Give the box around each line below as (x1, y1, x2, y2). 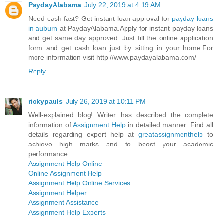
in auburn (28, 24, 58, 33)
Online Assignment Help (28, 169, 102, 178)
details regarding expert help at (28, 130, 138, 139)
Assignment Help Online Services (28, 179, 130, 187)
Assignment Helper (28, 189, 87, 197)
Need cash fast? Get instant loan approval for (28, 15, 172, 23)
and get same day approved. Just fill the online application (28, 34, 213, 42)
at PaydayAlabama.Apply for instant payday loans (57, 24, 214, 33)
